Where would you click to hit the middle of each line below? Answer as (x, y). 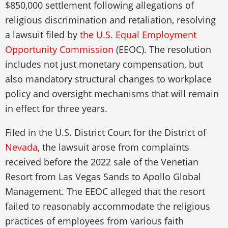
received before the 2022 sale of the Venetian (102, 162)
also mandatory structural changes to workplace (108, 79)
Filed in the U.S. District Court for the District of (106, 132)
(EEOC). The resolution (162, 49)
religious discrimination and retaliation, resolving (110, 20)
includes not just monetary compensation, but (104, 64)
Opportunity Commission (59, 49)
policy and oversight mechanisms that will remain (112, 93)
